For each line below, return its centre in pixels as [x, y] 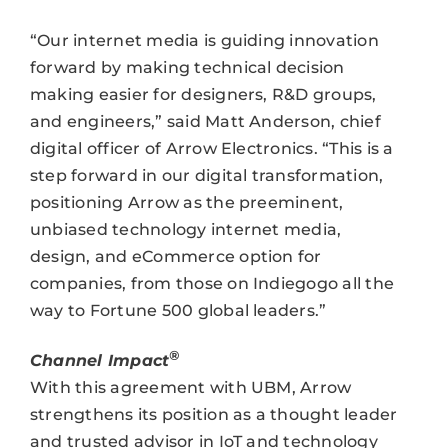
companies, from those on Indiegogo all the [212, 283]
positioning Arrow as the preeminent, [186, 202]
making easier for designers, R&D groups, [203, 94]
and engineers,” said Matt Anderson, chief [205, 121]
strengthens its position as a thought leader [213, 414]
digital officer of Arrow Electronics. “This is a [211, 148]
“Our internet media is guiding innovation [204, 40]
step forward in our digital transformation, [206, 175]
